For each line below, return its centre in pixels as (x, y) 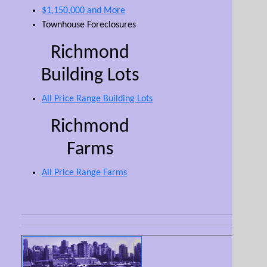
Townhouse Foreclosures (89, 25)
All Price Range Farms (84, 173)
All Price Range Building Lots (97, 99)
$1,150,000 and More (83, 11)
